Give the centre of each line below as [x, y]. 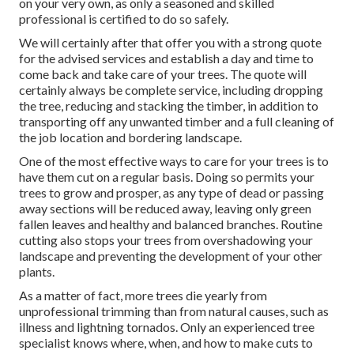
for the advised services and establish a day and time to [166, 58]
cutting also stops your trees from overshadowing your [166, 240]
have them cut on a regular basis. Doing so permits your [167, 177]
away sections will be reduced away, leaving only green [165, 209]
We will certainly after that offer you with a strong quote [170, 43]
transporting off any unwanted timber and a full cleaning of [177, 122]
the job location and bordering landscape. [130, 137]
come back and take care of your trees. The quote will [163, 74]
